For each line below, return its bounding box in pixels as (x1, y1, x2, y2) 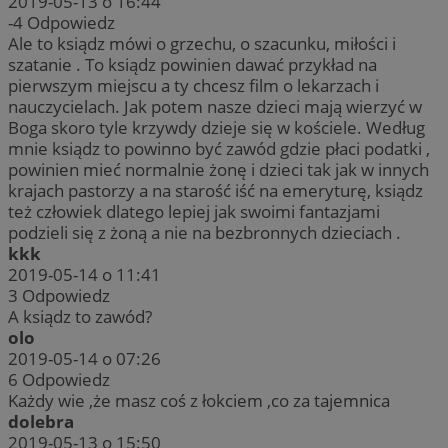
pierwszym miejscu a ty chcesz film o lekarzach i (8, 74, 379, 98)
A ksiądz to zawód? (8, 305, 152, 329)
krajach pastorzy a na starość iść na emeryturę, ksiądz (8, 179, 423, 203)
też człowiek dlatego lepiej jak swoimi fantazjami (8, 200, 380, 224)
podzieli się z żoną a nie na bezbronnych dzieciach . (8, 221, 401, 245)
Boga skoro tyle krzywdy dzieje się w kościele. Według (8, 116, 425, 140)
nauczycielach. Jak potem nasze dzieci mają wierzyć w (8, 95, 422, 119)
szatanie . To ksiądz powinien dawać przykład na (8, 53, 377, 77)
